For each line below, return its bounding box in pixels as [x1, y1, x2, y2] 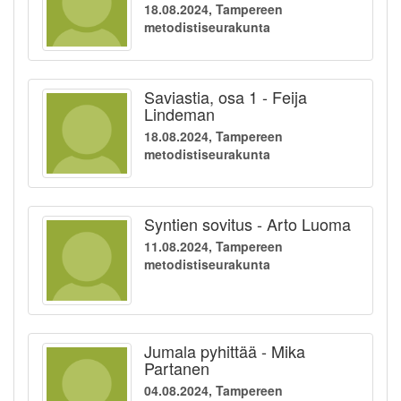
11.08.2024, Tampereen [144, 237, 283, 256]
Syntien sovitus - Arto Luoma [144, 212, 351, 236]
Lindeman [144, 102, 215, 126]
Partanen [144, 356, 209, 380]
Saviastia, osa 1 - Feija [144, 85, 307, 109]
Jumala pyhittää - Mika [144, 339, 305, 363]
